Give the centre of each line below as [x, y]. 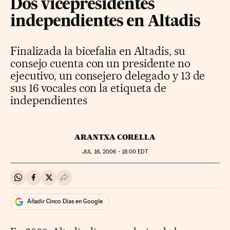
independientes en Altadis [106, 22]
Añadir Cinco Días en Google [65, 202]
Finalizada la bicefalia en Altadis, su [98, 51]
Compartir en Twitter [85, 182]
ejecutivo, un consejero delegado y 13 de [108, 75]
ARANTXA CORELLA [115, 137]
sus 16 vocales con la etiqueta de [89, 88]
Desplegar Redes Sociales [109, 182]
